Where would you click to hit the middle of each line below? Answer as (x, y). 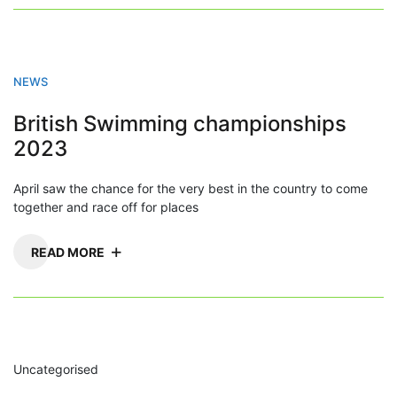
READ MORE (68, 252)
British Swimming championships (180, 123)
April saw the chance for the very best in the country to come (191, 188)
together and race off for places (106, 206)
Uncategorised (56, 369)
